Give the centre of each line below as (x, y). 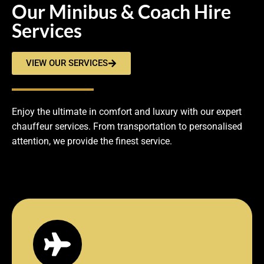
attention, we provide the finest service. (92, 141)
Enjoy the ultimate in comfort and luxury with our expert (127, 112)
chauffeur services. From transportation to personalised (127, 127)
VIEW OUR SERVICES (67, 63)
